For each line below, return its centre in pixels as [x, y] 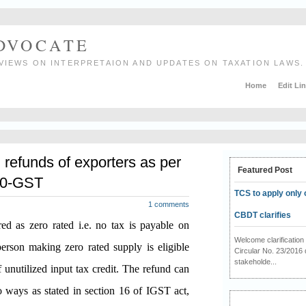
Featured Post [265, 170]
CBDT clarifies [262, 215]
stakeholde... [255, 261]
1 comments [169, 205]
